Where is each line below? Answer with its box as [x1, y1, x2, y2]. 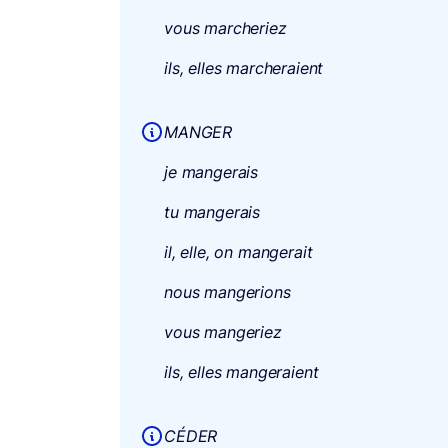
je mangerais [164, 161, 259, 182]
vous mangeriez [164, 321, 282, 342]
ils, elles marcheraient [164, 57, 324, 78]
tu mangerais [164, 201, 261, 222]
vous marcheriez [164, 17, 287, 38]
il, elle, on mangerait [164, 241, 313, 262]
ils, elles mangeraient [164, 361, 319, 382]
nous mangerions [164, 281, 291, 302]
